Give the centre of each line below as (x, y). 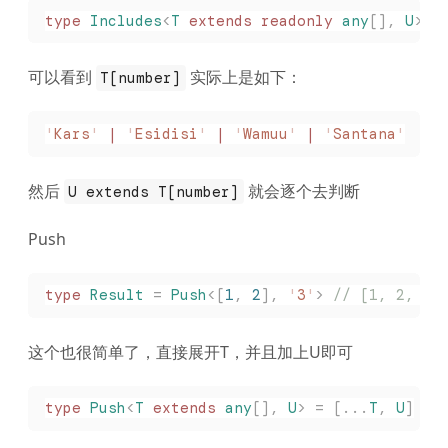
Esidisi (166, 133)
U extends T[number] (154, 191)
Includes (121, 20)
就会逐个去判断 (301, 190)
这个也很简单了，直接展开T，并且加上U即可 (190, 351)
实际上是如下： (243, 77)
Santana (364, 133)
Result (112, 295)
